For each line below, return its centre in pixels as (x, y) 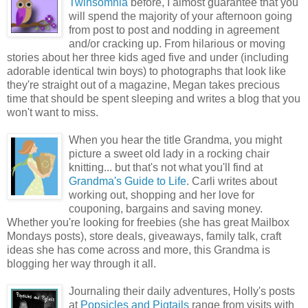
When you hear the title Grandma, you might (175, 140)
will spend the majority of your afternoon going (180, 16)
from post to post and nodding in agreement (174, 30)
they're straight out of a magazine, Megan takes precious (143, 85)
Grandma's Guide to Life (128, 181)
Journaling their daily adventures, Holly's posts (182, 291)
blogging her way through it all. (81, 263)
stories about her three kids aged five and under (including (148, 57)
